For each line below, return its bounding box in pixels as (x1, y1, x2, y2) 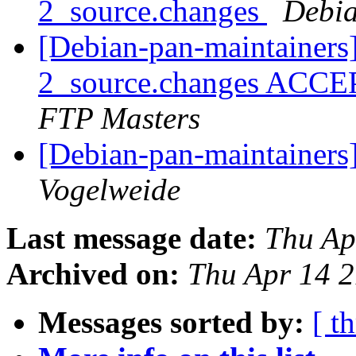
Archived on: (6, 257, 180, 292)
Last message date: (6, 221, 257, 256)
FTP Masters (38, 101, 200, 136)
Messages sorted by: (38, 305, 304, 340)
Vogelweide (38, 172, 180, 207)
